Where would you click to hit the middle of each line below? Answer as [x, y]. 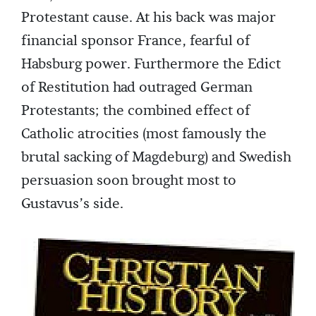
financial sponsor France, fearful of [135, 41]
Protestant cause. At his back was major [148, 18]
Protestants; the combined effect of [135, 111]
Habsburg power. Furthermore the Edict [151, 65]
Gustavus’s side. [72, 204]
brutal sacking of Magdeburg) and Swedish [156, 158]
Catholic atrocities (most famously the [144, 134]
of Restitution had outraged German [137, 88]
